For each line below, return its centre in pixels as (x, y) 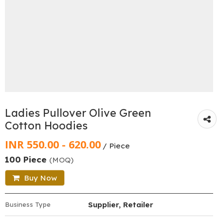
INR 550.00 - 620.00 (53, 144)
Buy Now (39, 178)
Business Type (28, 204)
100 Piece (27, 159)
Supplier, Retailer (121, 204)
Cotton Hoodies (46, 125)
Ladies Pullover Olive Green (78, 113)
